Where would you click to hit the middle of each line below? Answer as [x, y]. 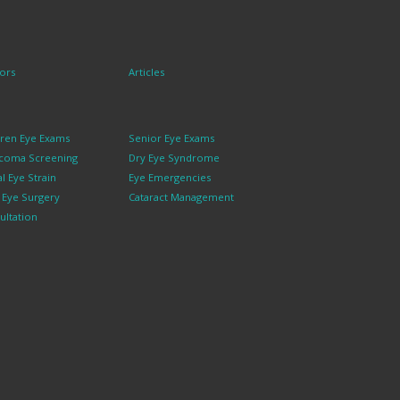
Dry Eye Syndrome [174, 158]
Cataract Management [181, 197]
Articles [146, 72]
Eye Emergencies [169, 178]
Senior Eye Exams [171, 138]
